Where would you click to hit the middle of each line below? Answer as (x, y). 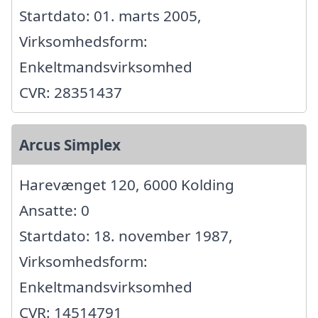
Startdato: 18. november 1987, (126, 236)
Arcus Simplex (70, 145)
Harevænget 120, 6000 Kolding (127, 185)
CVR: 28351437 (71, 93)
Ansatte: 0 (54, 210)
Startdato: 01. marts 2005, (110, 16)
